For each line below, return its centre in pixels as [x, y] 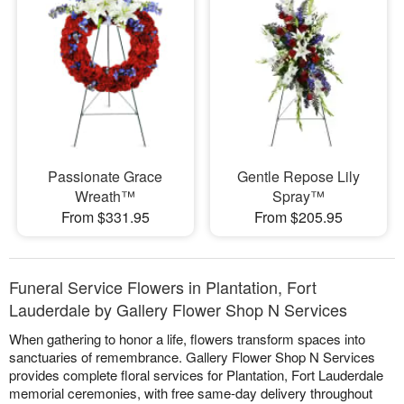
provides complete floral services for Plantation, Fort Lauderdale [196, 374]
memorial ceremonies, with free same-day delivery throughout [191, 392]
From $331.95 [105, 216]
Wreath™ [106, 196]
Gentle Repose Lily [298, 176]
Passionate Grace [106, 176]
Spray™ [298, 196]
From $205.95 [298, 216]
